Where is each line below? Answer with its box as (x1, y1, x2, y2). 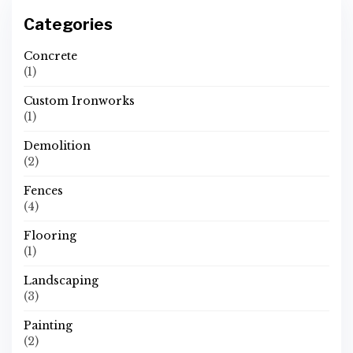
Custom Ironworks (24, 94, 135, 108)
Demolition (24, 139, 91, 153)
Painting (24, 318, 72, 333)
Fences (24, 184, 63, 198)
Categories (24, 15, 113, 34)
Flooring (24, 229, 76, 243)
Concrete (24, 49, 77, 63)
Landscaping (24, 273, 98, 288)
